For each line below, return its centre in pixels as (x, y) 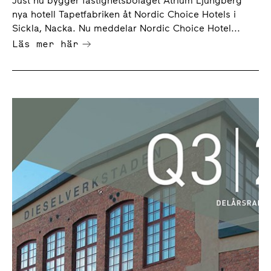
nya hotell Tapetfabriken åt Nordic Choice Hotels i (124, 14)
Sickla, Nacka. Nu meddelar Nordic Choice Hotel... (126, 28)
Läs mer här (45, 43)
